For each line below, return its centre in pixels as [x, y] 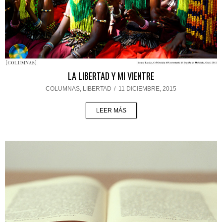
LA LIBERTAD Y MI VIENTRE [111, 76]
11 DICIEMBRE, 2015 [147, 89]
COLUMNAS [63, 89]
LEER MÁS [111, 111]
